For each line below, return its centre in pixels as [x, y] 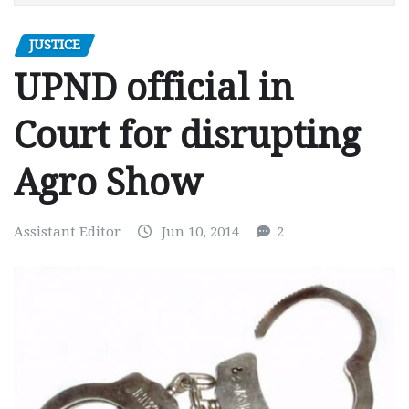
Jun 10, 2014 [200, 232]
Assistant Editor [67, 232]
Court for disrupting [187, 136]
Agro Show [108, 184]
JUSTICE [55, 44]
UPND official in [153, 89]
